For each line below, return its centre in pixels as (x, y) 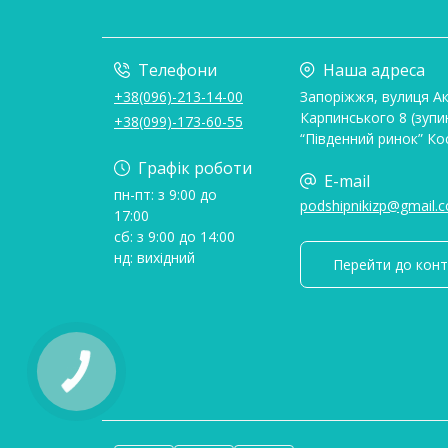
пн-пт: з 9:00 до (165, 194)
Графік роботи (195, 167)
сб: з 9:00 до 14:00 (174, 236)
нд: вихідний (154, 257)
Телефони (177, 69)
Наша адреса (374, 69)
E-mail (347, 180)
